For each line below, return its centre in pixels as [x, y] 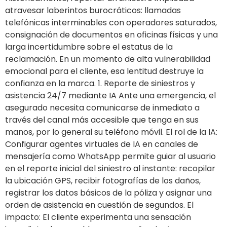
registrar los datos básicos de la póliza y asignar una [108, 193]
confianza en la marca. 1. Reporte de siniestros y [100, 84]
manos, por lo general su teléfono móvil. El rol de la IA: [111, 132]
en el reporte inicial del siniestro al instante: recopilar [110, 169]
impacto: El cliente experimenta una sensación [98, 217]
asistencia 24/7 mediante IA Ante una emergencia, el [110, 96]
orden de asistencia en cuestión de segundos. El [99, 205]
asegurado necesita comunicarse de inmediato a [102, 108]
